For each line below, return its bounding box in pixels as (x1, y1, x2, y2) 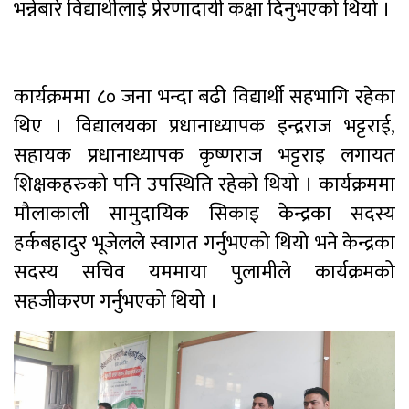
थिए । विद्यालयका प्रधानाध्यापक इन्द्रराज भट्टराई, (14, 109, 395, 143)
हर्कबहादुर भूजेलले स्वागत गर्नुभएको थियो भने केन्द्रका (14, 225, 395, 260)
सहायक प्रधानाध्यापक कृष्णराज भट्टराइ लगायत (14, 138, 395, 173)
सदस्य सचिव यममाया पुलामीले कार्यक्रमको (14, 255, 395, 289)
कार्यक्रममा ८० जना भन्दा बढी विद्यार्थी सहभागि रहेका (14, 79, 395, 114)
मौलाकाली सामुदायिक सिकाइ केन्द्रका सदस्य (14, 196, 395, 231)
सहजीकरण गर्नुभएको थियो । (14, 284, 218, 319)
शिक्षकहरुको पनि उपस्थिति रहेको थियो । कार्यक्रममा (14, 167, 395, 202)
